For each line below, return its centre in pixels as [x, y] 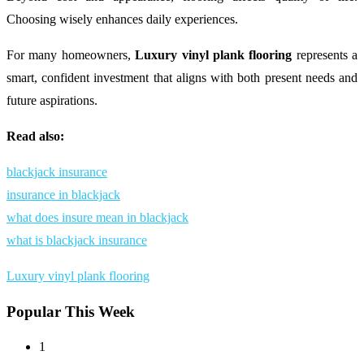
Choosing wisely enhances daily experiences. [122, 19]
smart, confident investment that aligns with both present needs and [182, 77]
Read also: [35, 136]
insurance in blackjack [63, 194]
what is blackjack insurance [77, 240]
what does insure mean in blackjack [97, 217]
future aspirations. [52, 100]
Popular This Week [71, 311]
